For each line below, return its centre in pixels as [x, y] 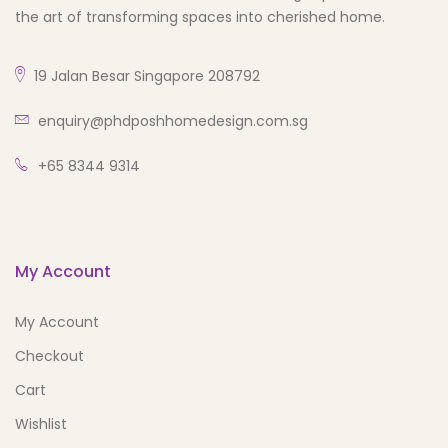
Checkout [49, 356]
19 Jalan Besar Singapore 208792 [145, 76]
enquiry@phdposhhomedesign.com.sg [173, 121]
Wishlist [41, 424]
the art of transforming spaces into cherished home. [200, 17]
